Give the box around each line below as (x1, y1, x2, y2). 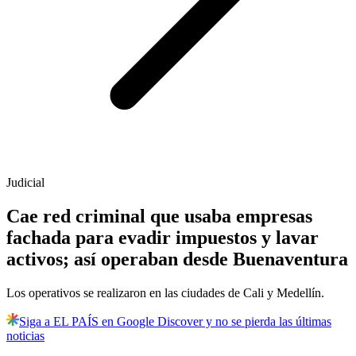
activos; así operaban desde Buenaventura (6, 249, 348, 270)
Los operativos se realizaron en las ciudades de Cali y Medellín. (6, 286, 324, 300)
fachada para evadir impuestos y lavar (6, 227, 319, 249)
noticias (6, 329, 44, 343)
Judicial (6, 176, 44, 190)
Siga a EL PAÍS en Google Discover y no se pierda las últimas (19, 315, 331, 329)
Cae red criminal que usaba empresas (6, 206, 312, 227)
